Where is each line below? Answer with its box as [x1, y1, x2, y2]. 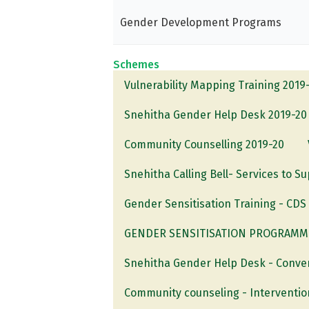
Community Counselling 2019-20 [124, 137, 285, 151]
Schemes [113, 57, 160, 71]
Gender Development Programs [120, 15, 282, 29]
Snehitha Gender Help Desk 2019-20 [124, 108, 308, 121]
